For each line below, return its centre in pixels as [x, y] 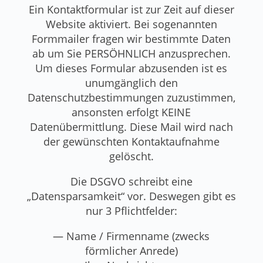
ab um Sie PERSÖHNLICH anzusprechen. [131, 53]
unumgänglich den [131, 82]
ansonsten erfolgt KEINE [131, 112]
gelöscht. [131, 156]
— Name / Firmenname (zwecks [131, 236]
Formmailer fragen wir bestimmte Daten [131, 38]
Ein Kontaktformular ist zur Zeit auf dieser [131, 9]
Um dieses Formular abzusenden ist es [131, 68]
